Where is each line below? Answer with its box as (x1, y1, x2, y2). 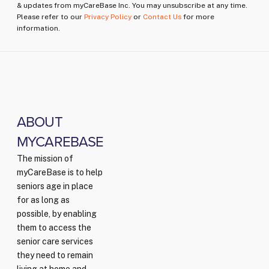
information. (17, 24, 60, 33)
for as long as (17, 195, 70, 205)
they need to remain (17, 250, 93, 261)
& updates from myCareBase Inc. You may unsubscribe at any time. (17, 1, 247, 10)
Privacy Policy (84, 13, 131, 22)
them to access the (17, 223, 91, 233)
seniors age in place (17, 181, 93, 192)
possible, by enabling (17, 209, 97, 219)
